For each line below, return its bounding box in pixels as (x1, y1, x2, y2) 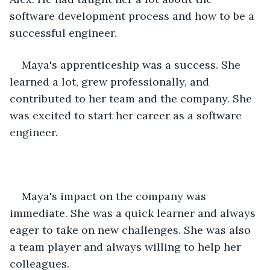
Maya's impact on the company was (22, 189, 209, 203)
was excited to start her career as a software (10, 108, 245, 122)
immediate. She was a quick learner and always (10, 206, 259, 220)
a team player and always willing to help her (10, 239, 244, 254)
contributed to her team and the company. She (10, 91, 255, 105)
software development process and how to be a (10, 8, 257, 23)
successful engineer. (10, 25, 117, 40)
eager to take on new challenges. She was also (10, 222, 254, 237)
